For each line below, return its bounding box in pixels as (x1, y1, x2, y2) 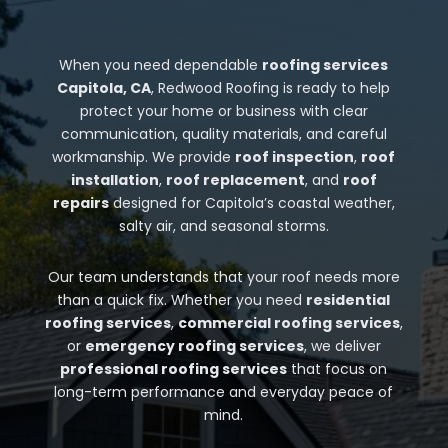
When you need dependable (59, 54, 263, 75)
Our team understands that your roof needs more (47, 266, 400, 287)
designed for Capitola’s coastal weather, (108, 192, 395, 213)
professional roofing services (60, 358, 288, 379)
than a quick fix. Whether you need (57, 289, 307, 310)
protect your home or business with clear (79, 100, 368, 121)
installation (70, 169, 159, 190)
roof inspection (235, 146, 355, 167)
